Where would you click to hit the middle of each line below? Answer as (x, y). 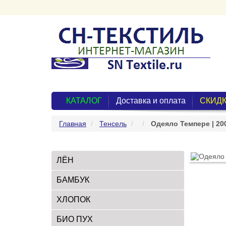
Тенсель (113, 124)
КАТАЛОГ (84, 101)
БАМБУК (73, 180)
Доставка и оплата (151, 101)
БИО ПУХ (75, 219)
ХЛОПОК (73, 200)
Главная (73, 124)
